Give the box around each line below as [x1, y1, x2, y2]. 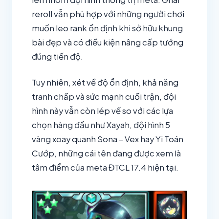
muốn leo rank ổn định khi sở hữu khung [32, 23, 183, 34]
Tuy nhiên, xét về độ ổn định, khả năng [32, 77, 178, 88]
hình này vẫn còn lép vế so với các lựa [32, 105, 173, 116]
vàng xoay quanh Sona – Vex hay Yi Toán [32, 133, 183, 144]
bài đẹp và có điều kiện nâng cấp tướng [32, 37, 183, 48]
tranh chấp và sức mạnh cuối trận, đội [32, 91, 176, 102]
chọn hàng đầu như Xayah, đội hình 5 [32, 119, 170, 130]
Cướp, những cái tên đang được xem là [32, 148, 181, 158]
